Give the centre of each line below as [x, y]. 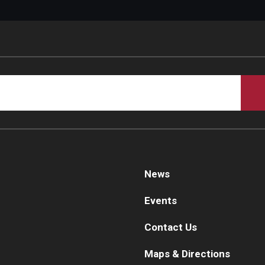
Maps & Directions [187, 253]
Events [161, 200]
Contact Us [171, 227]
